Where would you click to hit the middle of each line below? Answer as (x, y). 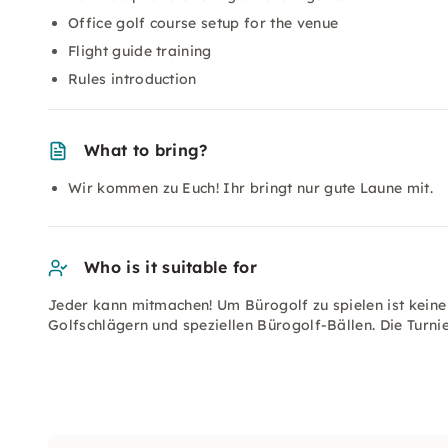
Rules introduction (132, 79)
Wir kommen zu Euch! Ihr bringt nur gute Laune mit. (250, 188)
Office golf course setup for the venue (203, 23)
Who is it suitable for (171, 267)
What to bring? (146, 150)
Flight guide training (140, 51)
